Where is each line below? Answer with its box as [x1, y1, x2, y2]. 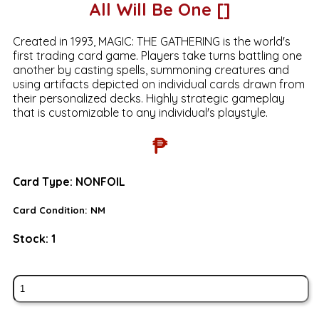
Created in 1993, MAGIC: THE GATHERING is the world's [12, 33, 291, 48]
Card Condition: [12, 204, 90, 216]
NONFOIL [75, 174, 125, 189]
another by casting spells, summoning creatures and [12, 62, 289, 77]
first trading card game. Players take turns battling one [12, 48, 302, 63]
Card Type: [12, 174, 75, 189]
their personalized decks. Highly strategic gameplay [12, 90, 285, 105]
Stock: [12, 231, 51, 246]
